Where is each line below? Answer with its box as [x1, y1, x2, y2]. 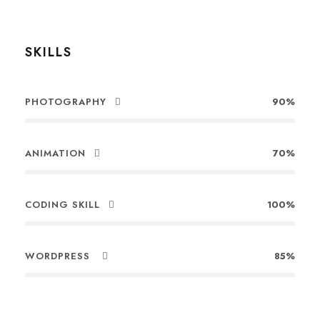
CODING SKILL [25, 198, 100, 211]
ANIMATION [25, 146, 86, 160]
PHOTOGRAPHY [25, 95, 106, 109]
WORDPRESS [25, 249, 94, 263]
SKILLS [25, 43, 72, 61]
